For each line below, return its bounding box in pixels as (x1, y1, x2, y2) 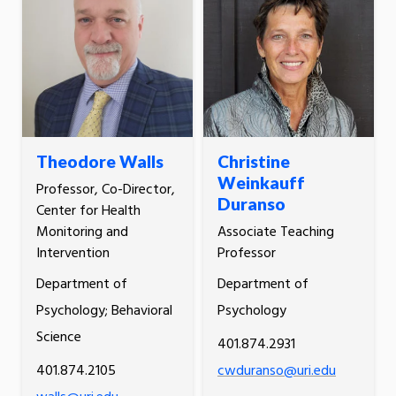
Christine (217, 151, 290, 172)
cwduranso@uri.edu (217, 360, 336, 384)
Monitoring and (36, 221, 128, 245)
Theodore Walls (36, 151, 164, 172)
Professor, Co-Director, (36, 179, 175, 202)
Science (36, 326, 81, 350)
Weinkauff (217, 172, 305, 194)
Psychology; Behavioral (36, 300, 172, 324)
